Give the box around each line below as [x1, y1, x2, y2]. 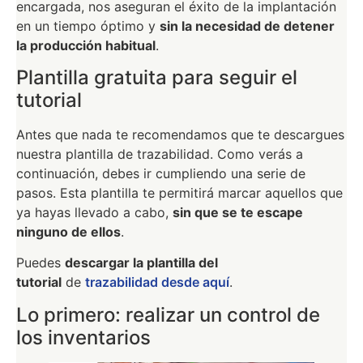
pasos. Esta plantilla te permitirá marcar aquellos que [16, 185, 343, 202]
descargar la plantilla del [65, 254, 218, 271]
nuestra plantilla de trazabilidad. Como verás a [16, 146, 303, 163]
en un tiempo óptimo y [16, 17, 160, 34]
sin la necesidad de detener [160, 17, 335, 34]
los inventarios [16, 325, 151, 349]
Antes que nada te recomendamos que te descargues [16, 126, 344, 143]
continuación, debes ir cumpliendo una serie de [16, 165, 305, 182]
